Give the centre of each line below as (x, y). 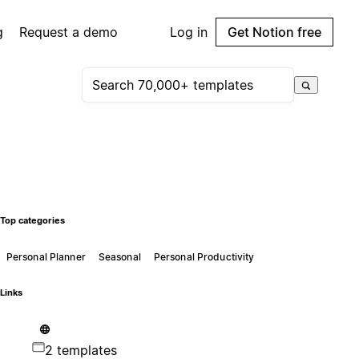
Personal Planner (46, 256)
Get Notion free (274, 32)
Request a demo (69, 32)
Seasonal (119, 256)
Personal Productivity (204, 256)
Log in (189, 32)
